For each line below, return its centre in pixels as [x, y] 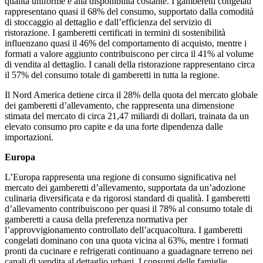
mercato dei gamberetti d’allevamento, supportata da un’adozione [125, 188]
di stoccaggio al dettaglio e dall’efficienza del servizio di [108, 22]
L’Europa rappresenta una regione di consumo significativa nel [120, 177]
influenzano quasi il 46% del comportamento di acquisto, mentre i [126, 43]
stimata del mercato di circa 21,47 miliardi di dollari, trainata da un [127, 116]
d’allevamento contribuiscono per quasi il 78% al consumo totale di [129, 209]
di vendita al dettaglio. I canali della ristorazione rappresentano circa [130, 65]
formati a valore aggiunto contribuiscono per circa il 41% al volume [129, 54]
